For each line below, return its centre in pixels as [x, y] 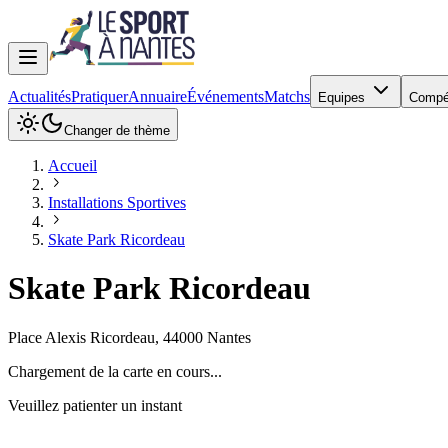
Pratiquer [99, 96]
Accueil [72, 165]
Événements [225, 96]
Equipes [343, 97]
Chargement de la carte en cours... [115, 371]
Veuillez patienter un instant [95, 405]
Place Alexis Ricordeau [81, 337]
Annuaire [157, 96]
